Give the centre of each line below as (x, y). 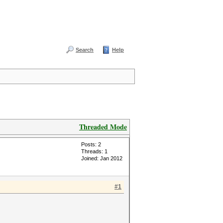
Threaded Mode (103, 127)
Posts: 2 (91, 144)
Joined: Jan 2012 (102, 158)
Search (85, 50)
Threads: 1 (94, 151)
